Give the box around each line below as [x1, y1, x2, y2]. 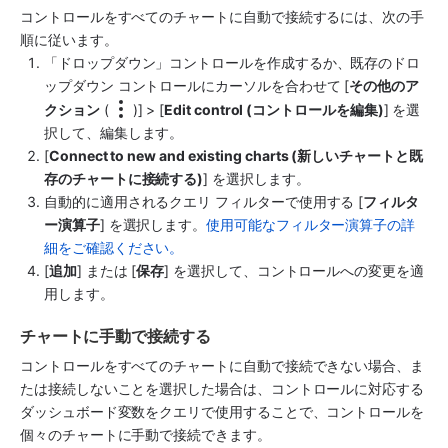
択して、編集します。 [44, 124, 184, 142]
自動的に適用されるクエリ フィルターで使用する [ [44, 193, 364, 211]
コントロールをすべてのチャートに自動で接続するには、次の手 [20, 8, 424, 26]
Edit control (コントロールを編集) [164, 101, 384, 119]
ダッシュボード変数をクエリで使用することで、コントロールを [20, 402, 424, 420]
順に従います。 [20, 31, 118, 49]
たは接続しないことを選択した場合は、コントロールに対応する [20, 379, 424, 397]
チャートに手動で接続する [20, 326, 211, 347]
